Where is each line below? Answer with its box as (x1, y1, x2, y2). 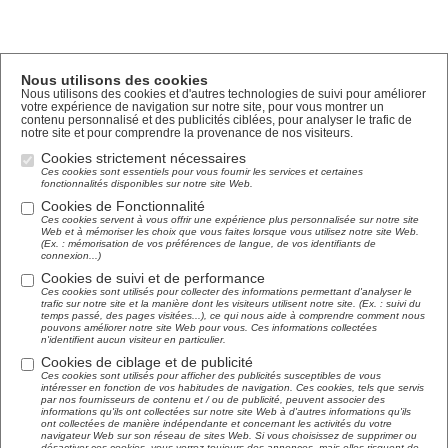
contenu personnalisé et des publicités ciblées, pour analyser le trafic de (21, 113, 412, 127)
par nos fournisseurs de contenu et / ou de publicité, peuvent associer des (41, 394, 385, 405)
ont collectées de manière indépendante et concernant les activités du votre (41, 418, 392, 429)
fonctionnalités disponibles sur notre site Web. (41, 178, 253, 189)
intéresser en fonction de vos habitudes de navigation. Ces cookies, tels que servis (41, 382, 424, 393)
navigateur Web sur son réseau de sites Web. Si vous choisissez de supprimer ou (41, 430, 417, 441)
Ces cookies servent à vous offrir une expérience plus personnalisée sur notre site (41, 214, 419, 225)
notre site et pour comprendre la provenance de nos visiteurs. (21, 126, 353, 140)
